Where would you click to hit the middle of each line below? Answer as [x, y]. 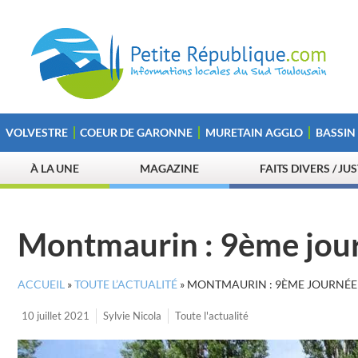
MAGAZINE [169, 168]
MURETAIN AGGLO [254, 132]
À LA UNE [55, 168]
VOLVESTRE [36, 132]
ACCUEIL [41, 284]
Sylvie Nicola [132, 316]
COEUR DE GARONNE [137, 132]
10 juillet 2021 [56, 316]
